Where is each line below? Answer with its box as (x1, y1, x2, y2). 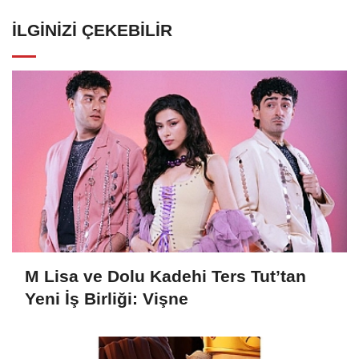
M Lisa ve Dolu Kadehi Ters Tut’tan (25, 266, 306, 285)
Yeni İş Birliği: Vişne (25, 288, 188, 308)
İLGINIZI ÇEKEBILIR (12, 21, 172, 40)
